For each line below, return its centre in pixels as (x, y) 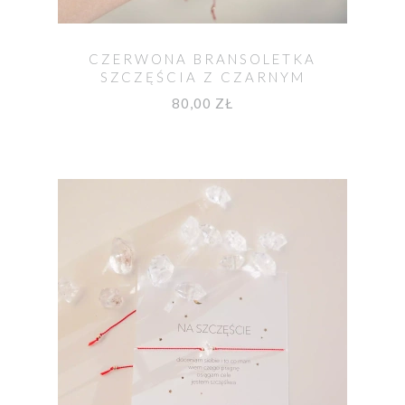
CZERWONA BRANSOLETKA (202, 59)
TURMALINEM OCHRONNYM (202, 95)
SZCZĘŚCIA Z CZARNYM (202, 77)
